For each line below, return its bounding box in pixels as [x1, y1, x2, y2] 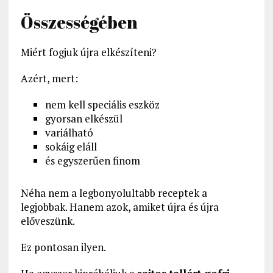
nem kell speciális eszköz [44, 97, 160, 112]
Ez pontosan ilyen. [20, 240, 106, 255]
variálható [44, 126, 93, 140]
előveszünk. [20, 214, 75, 229]
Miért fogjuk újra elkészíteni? [20, 45, 157, 60]
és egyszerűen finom [44, 154, 140, 168]
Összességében [20, 10, 138, 34]
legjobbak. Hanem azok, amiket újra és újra [20, 200, 219, 214]
